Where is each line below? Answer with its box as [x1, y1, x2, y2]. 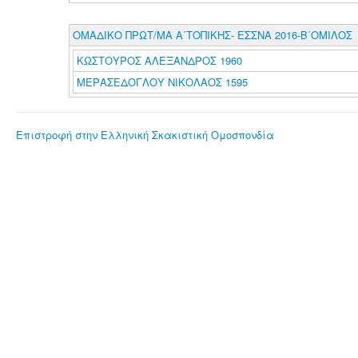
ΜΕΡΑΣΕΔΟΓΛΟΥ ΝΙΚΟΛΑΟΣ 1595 [76, 74, 248, 89]
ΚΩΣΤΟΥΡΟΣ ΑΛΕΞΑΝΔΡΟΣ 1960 [76, 53, 242, 68]
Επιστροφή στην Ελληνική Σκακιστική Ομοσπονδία [16, 127, 274, 142]
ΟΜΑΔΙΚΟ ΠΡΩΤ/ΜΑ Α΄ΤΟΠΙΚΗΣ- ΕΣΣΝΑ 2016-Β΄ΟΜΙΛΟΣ [72, 27, 352, 42]
